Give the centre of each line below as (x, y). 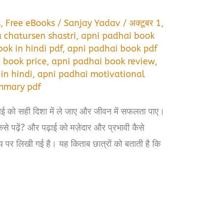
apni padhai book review (103, 61)
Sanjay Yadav (94, 23)
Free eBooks (30, 23)
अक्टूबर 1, (147, 23)
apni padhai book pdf (112, 48)
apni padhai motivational (91, 74)
